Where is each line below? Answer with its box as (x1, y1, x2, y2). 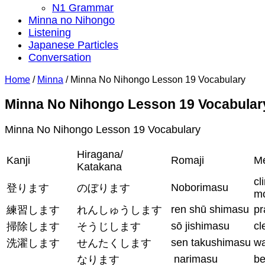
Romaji (171, 154, 204, 166)
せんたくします (77, 237, 151, 249)
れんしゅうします (77, 203, 162, 216)
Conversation (28, 51, 91, 63)
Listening (28, 26, 71, 38)
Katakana (77, 160, 122, 173)
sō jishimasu (171, 219, 230, 232)
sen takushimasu (171, 236, 251, 248)
